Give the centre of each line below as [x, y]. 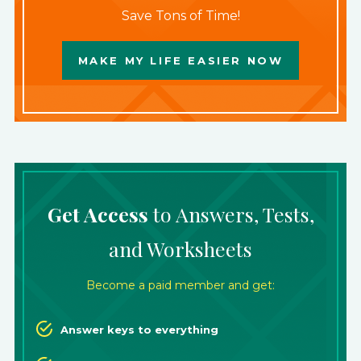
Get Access [98, 214]
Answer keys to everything [139, 330]
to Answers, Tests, [231, 214]
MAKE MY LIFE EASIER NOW [180, 60]
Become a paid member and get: [180, 285]
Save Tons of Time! [180, 16]
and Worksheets [180, 249]
